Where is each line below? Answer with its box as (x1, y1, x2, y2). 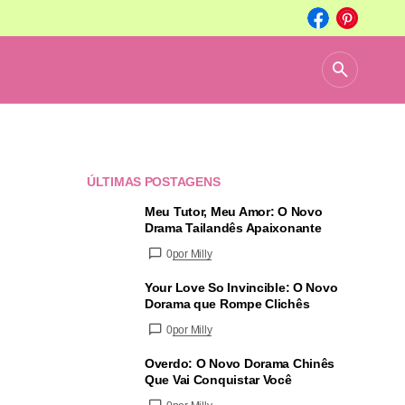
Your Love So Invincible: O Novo (145, 280, 338, 296)
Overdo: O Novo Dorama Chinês (145, 356, 335, 372)
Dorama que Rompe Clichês (145, 297, 310, 312)
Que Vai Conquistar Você (145, 372, 292, 388)
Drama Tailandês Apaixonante (145, 221, 322, 236)
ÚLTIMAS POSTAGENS (87, 174, 221, 190)
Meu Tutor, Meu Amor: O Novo (145, 204, 323, 220)
